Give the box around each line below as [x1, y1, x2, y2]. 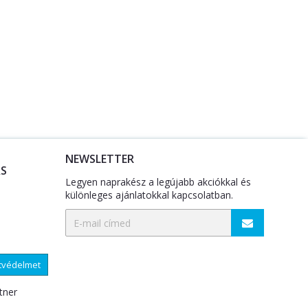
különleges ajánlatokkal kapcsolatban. [65, 188, 234, 202]
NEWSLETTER [65, 151, 135, 167]
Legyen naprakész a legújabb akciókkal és [65, 175, 252, 189]
